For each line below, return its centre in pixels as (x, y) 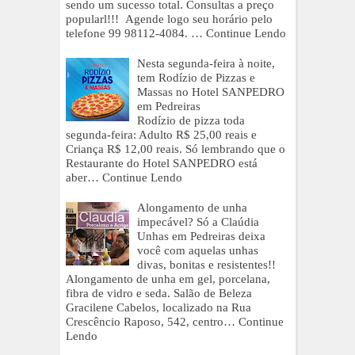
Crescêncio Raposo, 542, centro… (151, 322)
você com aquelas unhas (198, 250)
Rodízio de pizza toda (191, 120)
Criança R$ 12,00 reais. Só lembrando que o (176, 149)
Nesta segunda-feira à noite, (206, 63)
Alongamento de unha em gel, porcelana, (168, 279)
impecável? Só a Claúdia (198, 222)
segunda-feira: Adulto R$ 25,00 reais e (161, 135)
